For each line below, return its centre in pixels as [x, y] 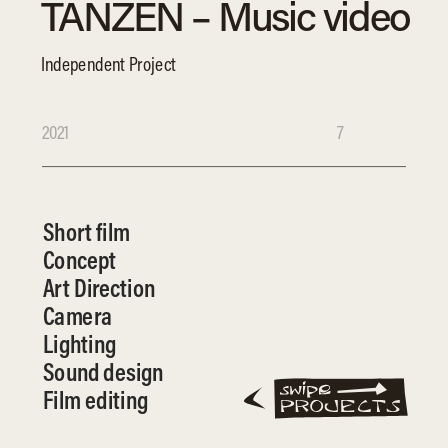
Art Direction [99, 287]
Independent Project [107, 64]
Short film [86, 231]
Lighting [79, 343]
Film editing [96, 399]
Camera [77, 315]
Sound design [103, 371]
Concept [79, 259]
